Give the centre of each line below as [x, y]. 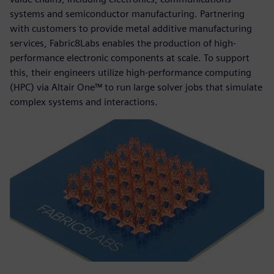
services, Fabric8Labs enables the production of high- [123, 43]
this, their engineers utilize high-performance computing [131, 72]
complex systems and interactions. [84, 102]
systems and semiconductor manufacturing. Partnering [127, 13]
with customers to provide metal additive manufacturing [131, 28]
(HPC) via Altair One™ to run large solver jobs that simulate [136, 87]
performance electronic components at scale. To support [130, 57]
